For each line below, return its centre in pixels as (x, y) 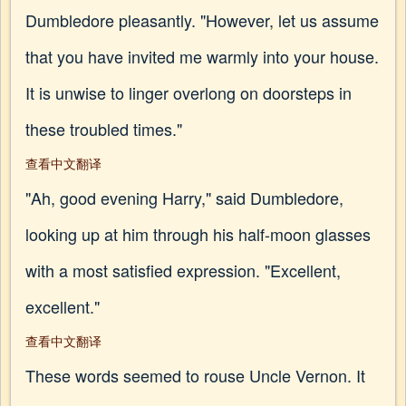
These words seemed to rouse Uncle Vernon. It (195, 375)
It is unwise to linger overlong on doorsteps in (188, 92)
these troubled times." (104, 129)
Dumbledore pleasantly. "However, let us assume (202, 20)
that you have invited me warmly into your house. (202, 56)
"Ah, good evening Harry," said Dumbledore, (184, 198)
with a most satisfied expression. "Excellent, (183, 270)
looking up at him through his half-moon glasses (198, 234)
